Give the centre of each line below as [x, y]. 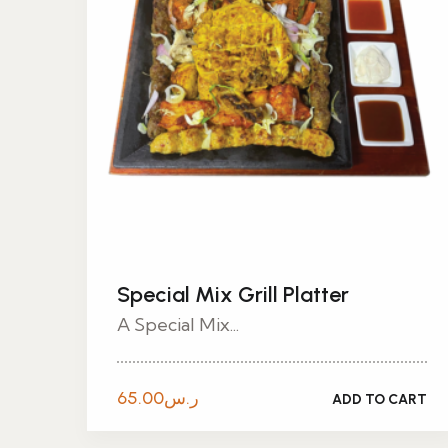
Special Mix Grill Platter [233, 294]
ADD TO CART [379, 399]
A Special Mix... [178, 324]
